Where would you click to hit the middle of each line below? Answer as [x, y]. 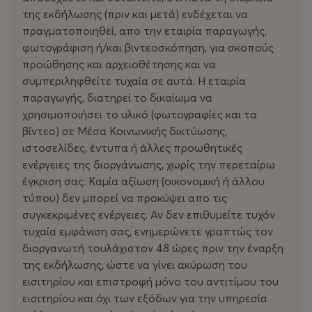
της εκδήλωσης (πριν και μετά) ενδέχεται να [135, 14]
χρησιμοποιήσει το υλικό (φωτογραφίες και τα [140, 115]
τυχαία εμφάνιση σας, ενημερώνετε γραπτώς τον [148, 232]
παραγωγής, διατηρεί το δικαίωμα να [117, 98]
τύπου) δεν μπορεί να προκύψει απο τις [125, 198]
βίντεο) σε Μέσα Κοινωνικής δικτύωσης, [125, 131]
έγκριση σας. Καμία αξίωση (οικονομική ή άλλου [143, 181]
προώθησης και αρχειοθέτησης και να [119, 64]
